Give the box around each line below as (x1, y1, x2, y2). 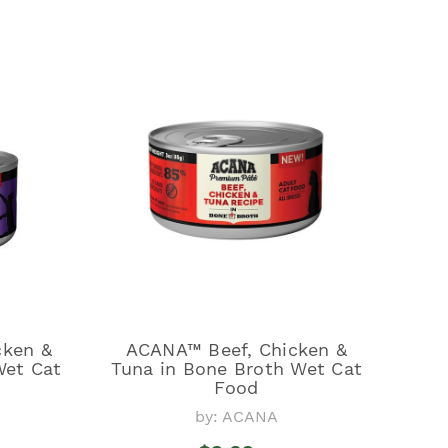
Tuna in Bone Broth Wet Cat (110, 357, 363, 379)
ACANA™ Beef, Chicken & (125, 338, 348, 360)
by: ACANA (194, 406, 278, 426)
